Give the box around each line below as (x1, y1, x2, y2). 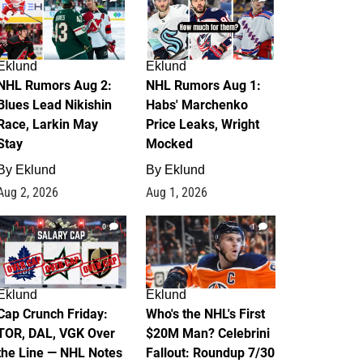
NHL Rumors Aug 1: (146, 78, 261, 93)
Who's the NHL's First (146, 306, 265, 322)
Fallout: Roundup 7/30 (146, 345, 275, 361)
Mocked (146, 136, 193, 152)
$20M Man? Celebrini (146, 326, 270, 341)
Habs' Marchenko (146, 97, 248, 113)
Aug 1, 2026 (146, 185, 207, 200)
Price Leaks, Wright (146, 117, 259, 132)
